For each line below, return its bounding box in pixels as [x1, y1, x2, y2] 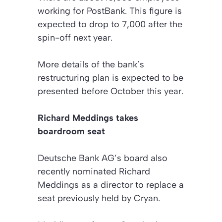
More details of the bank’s [38, 58, 144, 70]
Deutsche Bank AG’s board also [38, 152, 167, 164]
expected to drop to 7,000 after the [38, 18, 182, 30]
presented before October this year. [38, 85, 183, 97]
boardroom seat [38, 125, 105, 137]
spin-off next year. [38, 32, 112, 43]
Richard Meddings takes [38, 112, 138, 123]
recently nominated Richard [38, 166, 150, 177]
